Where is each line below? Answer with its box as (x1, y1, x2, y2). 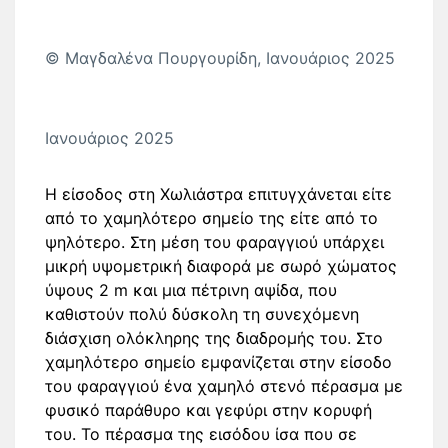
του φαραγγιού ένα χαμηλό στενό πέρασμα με (45, 376, 403, 396)
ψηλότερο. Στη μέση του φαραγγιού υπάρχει (45, 232, 384, 252)
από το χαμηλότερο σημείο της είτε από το (45, 208, 378, 228)
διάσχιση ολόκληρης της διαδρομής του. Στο (45, 328, 383, 348)
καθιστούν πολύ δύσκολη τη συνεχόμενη (45, 304, 359, 324)
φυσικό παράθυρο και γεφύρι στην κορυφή (45, 400, 372, 420)
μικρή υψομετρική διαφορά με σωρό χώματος (45, 256, 397, 276)
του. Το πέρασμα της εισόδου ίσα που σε (45, 424, 357, 444)
